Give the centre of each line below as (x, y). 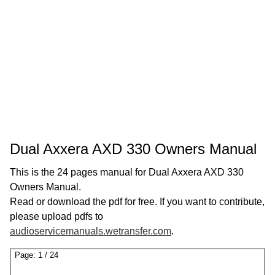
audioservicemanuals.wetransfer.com (91, 231)
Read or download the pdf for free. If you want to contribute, (137, 202)
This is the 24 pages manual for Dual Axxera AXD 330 (127, 172)
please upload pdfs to (56, 216)
